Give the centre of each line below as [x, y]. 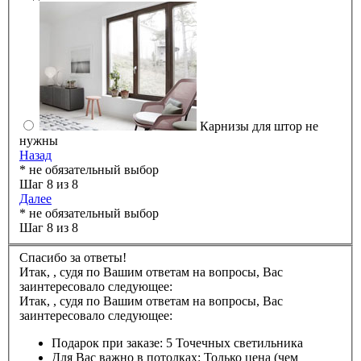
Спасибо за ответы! [73, 258]
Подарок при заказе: [107, 343]
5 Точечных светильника [234, 343]
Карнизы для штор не [259, 126]
